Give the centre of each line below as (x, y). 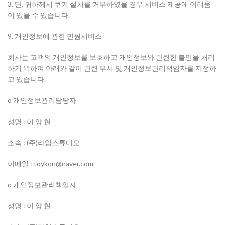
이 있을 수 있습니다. (39, 15)
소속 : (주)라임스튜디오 (44, 142)
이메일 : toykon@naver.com (50, 163)
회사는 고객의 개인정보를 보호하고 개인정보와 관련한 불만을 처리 (111, 57)
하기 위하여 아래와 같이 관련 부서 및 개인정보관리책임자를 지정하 (112, 68)
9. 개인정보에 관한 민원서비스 (55, 36)
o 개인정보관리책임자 (42, 185)
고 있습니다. (27, 79)
